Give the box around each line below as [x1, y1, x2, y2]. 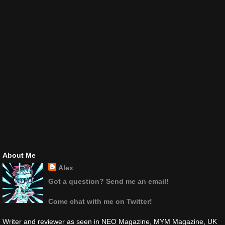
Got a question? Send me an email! [48, 177, 169, 186]
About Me [3, 151, 36, 159]
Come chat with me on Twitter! [48, 197, 152, 206]
